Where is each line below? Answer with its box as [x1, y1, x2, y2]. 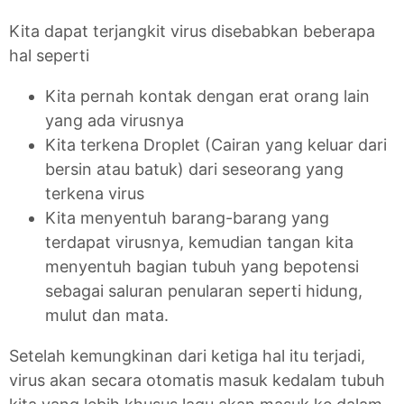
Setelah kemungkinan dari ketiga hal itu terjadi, [9, 346, 365, 366]
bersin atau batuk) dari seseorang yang [45, 160, 344, 179]
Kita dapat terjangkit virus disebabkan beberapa [9, 22, 375, 41]
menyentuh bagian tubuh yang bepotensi [45, 257, 359, 277]
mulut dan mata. [45, 306, 169, 326]
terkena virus [45, 184, 144, 204]
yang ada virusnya [45, 111, 184, 131]
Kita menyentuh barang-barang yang [45, 208, 329, 228]
